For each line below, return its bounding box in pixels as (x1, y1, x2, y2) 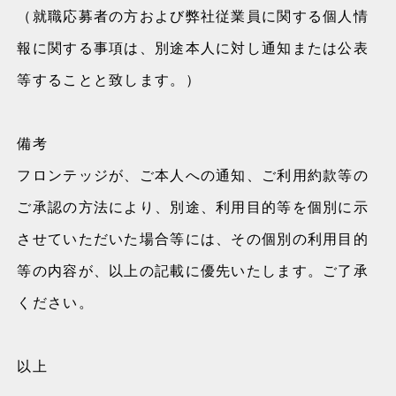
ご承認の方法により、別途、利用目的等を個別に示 (17, 196, 369, 217)
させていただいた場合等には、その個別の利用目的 (17, 228, 369, 248)
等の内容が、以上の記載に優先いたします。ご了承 (17, 260, 369, 280)
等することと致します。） (17, 69, 201, 89)
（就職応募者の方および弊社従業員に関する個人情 (17, 5, 369, 26)
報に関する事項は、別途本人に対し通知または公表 (17, 37, 369, 57)
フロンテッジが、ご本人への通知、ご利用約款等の (17, 164, 369, 185)
